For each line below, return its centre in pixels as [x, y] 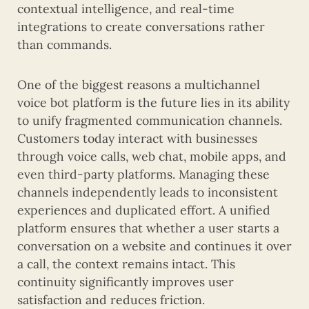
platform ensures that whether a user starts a [148, 228]
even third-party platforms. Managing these [143, 174]
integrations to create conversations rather [141, 26]
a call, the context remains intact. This [126, 263]
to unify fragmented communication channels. [150, 120]
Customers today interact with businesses [137, 138]
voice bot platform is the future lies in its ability [153, 102]
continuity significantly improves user [126, 281]
